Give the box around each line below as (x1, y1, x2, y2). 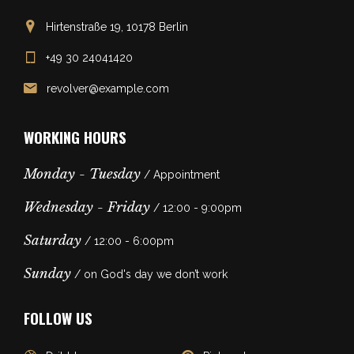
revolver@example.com (47, 82, 169, 96)
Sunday (24, 265, 71, 283)
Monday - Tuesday (24, 166, 141, 183)
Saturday (24, 232, 81, 250)
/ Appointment (141, 168, 220, 182)
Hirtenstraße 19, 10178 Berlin (46, 21, 188, 34)
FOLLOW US (24, 307, 92, 330)
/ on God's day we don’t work (71, 268, 228, 281)
